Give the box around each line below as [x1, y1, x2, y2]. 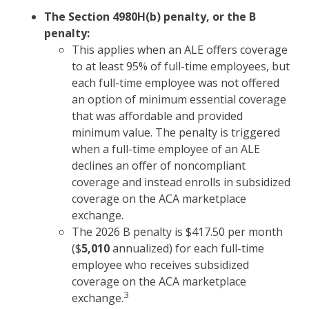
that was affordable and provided [72, 108, 243, 123]
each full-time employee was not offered [72, 74, 279, 90]
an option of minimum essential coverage [72, 91, 286, 107]
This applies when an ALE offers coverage [72, 41, 288, 57]
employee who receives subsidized [72, 257, 249, 272]
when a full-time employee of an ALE [72, 141, 260, 157]
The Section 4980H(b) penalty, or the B [44, 8, 256, 24]
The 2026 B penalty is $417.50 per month [72, 223, 283, 239]
